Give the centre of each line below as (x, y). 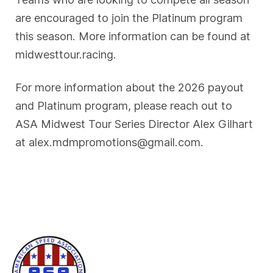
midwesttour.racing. (66, 54)
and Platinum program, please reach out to (124, 105)
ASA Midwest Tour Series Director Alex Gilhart (134, 123)
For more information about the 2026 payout (130, 87)
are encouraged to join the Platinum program (129, 17)
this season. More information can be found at (133, 36)
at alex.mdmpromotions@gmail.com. (110, 142)
